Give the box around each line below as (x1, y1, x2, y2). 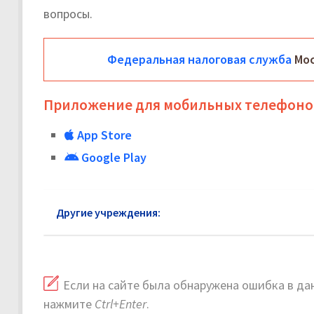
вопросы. (43, 6, 93, 22)
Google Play (78, 149, 146, 166)
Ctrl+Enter (95, 296, 146, 313)
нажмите (43, 296, 95, 313)
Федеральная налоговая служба (107, 51, 292, 68)
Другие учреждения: (56, 205, 161, 220)
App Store (74, 127, 132, 144)
